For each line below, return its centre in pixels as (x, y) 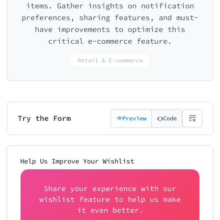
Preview (134, 118)
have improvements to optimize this (110, 29)
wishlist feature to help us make (110, 199)
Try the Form (44, 118)
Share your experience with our (110, 188)
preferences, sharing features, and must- (110, 17)
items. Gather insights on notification (110, 6)
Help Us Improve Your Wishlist (77, 161)
